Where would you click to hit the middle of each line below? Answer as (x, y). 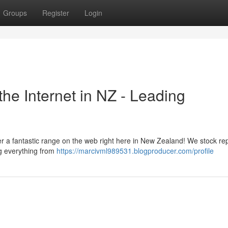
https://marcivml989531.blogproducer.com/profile (135, 151)
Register (56, 13)
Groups (15, 13)
